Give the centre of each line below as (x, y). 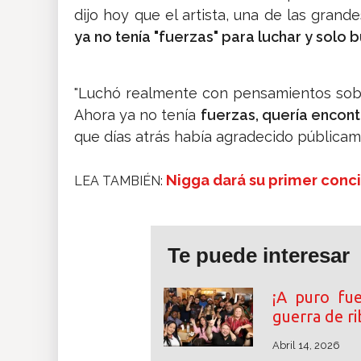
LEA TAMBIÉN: (120, 181)
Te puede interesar (259, 256)
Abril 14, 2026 (306, 346)
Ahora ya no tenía (137, 115)
